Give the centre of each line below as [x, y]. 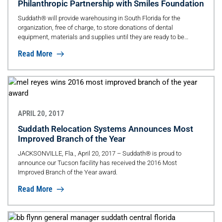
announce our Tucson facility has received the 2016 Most [97, 163]
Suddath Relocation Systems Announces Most [105, 129]
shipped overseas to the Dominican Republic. [81, 47]
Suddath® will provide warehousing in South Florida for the [99, 18]
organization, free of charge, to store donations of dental [95, 28]
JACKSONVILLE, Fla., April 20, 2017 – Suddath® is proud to [99, 153]
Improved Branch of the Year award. [67, 172]
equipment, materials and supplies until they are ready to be [101, 37]
